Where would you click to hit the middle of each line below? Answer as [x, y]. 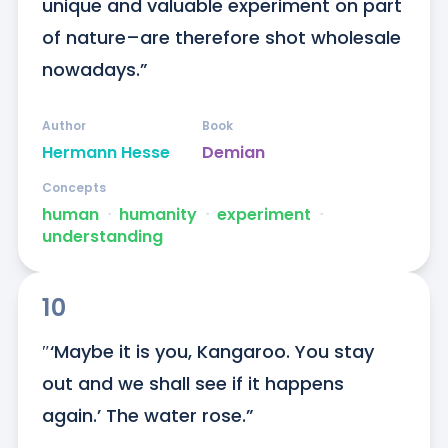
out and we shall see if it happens [192, 384]
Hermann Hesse [105, 153]
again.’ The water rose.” [147, 416]
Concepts [73, 188]
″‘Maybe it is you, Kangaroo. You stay [207, 352]
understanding [102, 237]
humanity [157, 215]
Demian [233, 153]
